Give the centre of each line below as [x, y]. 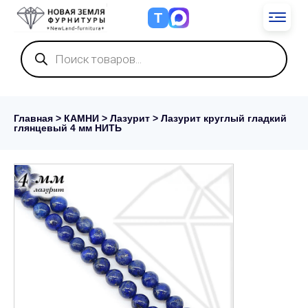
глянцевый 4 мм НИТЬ [68, 128]
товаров [41, 56]
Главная [33, 118]
